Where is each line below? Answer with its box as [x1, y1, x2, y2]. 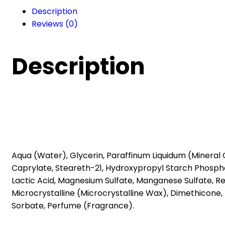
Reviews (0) [32, 18, 78, 30]
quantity [11, 34, 44, 46]
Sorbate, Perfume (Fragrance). [12, 200, 134, 212]
